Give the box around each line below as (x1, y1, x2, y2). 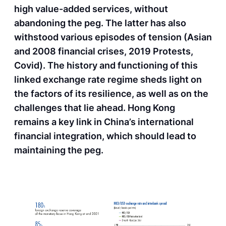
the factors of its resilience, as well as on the (14, 88, 208, 99)
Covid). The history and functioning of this (14, 60, 198, 71)
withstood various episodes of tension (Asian (14, 32, 212, 43)
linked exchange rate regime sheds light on (14, 74, 202, 85)
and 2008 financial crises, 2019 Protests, (14, 46, 193, 57)
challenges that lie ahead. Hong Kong (14, 102, 175, 114)
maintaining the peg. (14, 145, 103, 156)
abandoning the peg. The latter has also (14, 18, 186, 29)
